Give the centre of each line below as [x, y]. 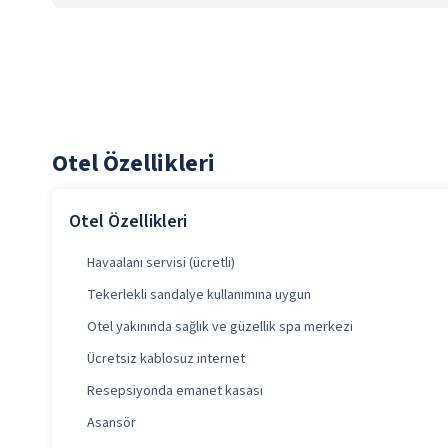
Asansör [111, 423]
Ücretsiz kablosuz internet [166, 359]
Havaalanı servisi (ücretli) [161, 263]
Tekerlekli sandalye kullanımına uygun [199, 295]
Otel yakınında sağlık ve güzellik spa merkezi [220, 327]
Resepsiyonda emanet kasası [175, 391]
